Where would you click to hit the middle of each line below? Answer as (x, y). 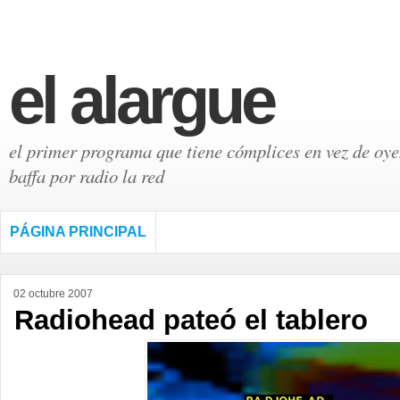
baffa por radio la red (87, 176)
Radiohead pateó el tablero (191, 320)
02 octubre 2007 (53, 294)
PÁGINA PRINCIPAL (78, 232)
